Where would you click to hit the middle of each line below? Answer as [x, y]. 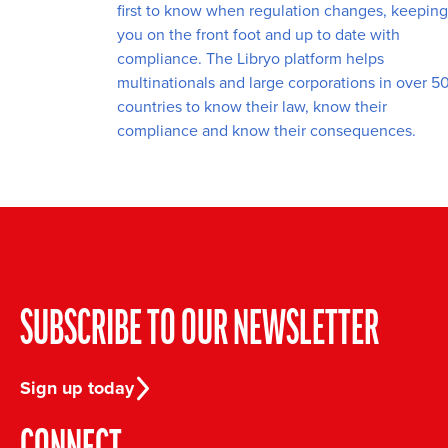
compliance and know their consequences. [266, 131]
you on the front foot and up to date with [258, 35]
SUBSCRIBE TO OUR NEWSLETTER [199, 332]
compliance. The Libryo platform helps [250, 59]
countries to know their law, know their [252, 107]
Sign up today [77, 388]
